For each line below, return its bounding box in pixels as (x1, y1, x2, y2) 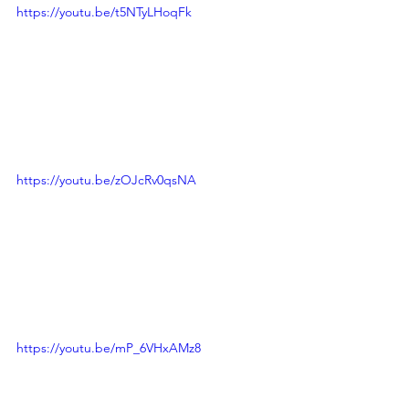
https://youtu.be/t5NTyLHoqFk (16, 4, 192, 21)
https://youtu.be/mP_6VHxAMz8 (16, 339, 201, 356)
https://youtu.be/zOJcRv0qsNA (16, 172, 196, 188)
